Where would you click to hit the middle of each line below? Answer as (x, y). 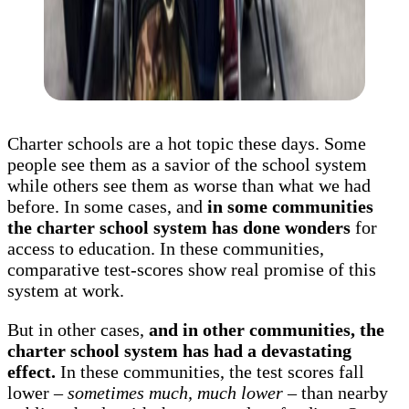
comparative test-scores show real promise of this (192, 270)
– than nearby (336, 393)
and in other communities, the (267, 330)
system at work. (66, 291)
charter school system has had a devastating (179, 351)
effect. (31, 372)
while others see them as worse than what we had (189, 186)
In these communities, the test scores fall (210, 372)
